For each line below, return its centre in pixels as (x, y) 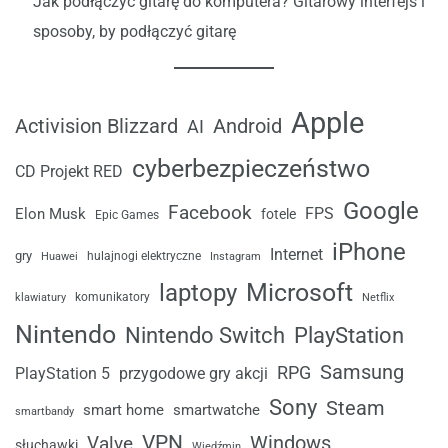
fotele (278, 213)
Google (381, 210)
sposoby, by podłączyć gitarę (134, 31)
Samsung (362, 372)
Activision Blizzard (96, 126)
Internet (296, 254)
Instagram (235, 256)
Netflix (378, 297)
